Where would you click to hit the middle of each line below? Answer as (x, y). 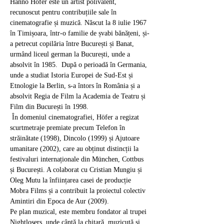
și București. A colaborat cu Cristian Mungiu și (77, 169)
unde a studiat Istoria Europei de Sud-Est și (72, 75)
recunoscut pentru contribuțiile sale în (64, 12)
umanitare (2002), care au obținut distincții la (75, 148)
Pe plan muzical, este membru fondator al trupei (79, 211)
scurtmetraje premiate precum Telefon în (68, 127)
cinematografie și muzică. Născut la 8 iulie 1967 (79, 22)
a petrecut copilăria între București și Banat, (73, 43)
